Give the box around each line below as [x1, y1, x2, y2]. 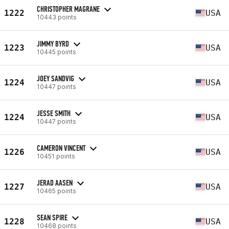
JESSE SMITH [37, 108, 71, 118]
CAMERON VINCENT [37, 143, 85, 153]
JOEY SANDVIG [37, 73, 74, 83]
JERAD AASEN [37, 177, 73, 188]
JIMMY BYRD [37, 38, 69, 49]
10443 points [37, 13, 77, 21]
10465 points [37, 187, 76, 195]
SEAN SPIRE [37, 212, 67, 222]
